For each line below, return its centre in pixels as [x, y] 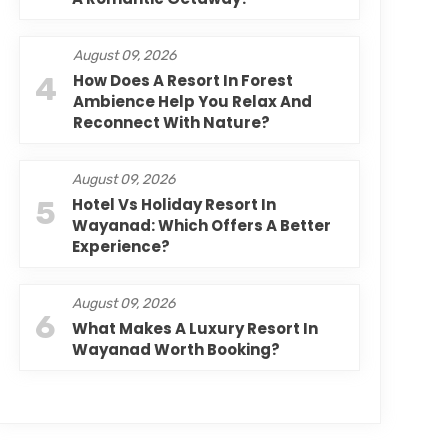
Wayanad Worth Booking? [175, 349]
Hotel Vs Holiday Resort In [173, 204]
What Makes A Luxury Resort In [194, 328]
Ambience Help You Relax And [192, 101]
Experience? [120, 246]
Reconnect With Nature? [171, 122]
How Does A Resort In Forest [182, 80]
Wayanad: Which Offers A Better [201, 225]
